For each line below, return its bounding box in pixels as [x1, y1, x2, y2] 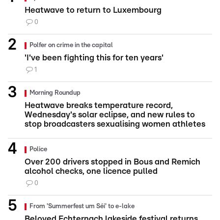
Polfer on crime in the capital [29, 42, 113, 49]
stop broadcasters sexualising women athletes [25, 120, 205, 129]
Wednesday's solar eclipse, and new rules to [25, 110, 195, 119]
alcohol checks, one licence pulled [25, 167, 158, 176]
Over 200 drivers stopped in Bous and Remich [25, 158, 200, 166]
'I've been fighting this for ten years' [25, 54, 164, 62]
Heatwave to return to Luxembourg [25, 6, 162, 15]
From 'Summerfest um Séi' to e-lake [29, 203, 135, 210]
